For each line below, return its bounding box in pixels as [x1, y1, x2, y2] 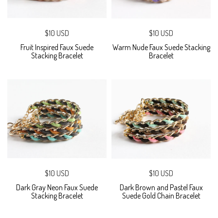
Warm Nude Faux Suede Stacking [112, 42, 210, 52]
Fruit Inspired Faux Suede [20, 42, 93, 52]
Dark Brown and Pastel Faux [119, 182, 203, 192]
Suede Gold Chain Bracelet [122, 190, 200, 200]
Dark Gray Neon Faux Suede [16, 182, 98, 192]
